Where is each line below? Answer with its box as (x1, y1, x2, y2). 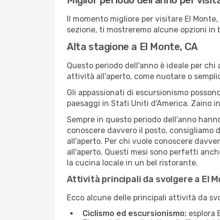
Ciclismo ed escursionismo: (82, 209, 187, 218)
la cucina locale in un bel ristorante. (67, 158, 198, 167)
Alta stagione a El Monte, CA (67, 41, 198, 53)
